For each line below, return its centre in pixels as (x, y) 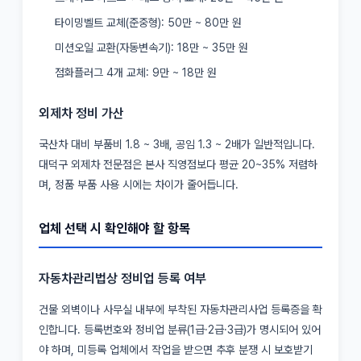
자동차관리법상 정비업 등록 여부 (122, 278)
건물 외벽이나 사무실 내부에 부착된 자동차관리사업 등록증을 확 (180, 309)
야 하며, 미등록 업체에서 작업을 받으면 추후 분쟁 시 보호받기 (176, 349)
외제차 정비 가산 (81, 113)
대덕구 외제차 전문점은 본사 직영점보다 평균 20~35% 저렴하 (178, 164)
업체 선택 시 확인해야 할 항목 (114, 228)
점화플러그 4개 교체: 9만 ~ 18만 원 (136, 72)
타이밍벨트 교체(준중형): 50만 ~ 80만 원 (148, 22)
